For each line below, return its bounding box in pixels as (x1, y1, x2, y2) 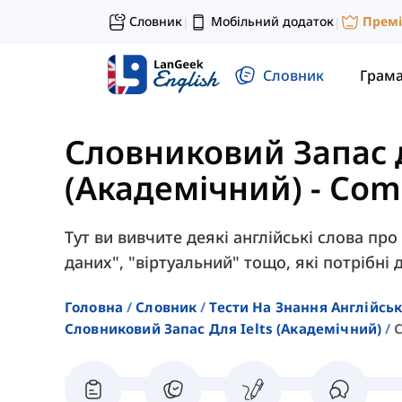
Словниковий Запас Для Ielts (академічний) (65, 319, 382, 338)
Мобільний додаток (211, 13, 334, 30)
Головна (65, 298, 124, 317)
